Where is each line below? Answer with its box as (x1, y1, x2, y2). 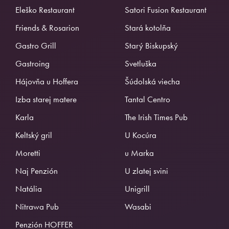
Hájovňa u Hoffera (15, 75, 78, 87)
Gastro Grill (15, 39, 56, 51)
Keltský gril (15, 129, 52, 141)
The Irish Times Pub (125, 111, 188, 123)
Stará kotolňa (125, 21, 171, 33)
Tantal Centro (125, 93, 170, 105)
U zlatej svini (125, 165, 168, 176)
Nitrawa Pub (15, 200, 59, 212)
